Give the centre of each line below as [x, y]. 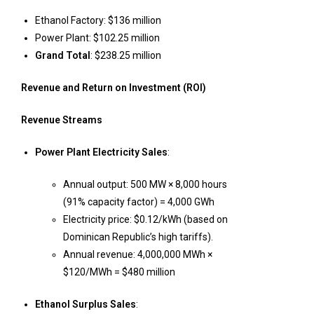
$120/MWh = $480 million [119, 272]
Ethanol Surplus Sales [86, 304]
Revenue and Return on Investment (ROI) [114, 88]
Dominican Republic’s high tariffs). [138, 237]
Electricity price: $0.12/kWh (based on [145, 219]
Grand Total [63, 55]
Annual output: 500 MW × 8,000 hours [145, 184]
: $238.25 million [126, 55]
